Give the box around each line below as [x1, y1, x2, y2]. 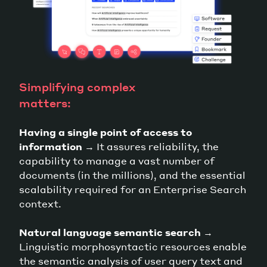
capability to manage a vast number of [19, 154, 215, 167]
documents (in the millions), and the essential [19, 168, 246, 181]
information [19, 139, 82, 153]
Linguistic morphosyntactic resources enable [19, 240, 247, 253]
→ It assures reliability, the [82, 139, 219, 153]
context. [19, 197, 61, 210]
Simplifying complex [19, 79, 135, 94]
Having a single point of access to [19, 125, 192, 138]
